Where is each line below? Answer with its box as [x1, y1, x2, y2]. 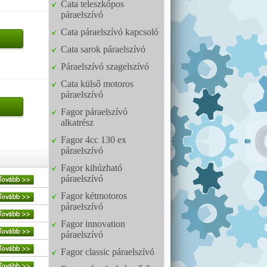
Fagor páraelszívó [61, 107, 128, 117]
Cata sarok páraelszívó [61, 44, 145, 54]
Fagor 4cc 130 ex [61, 135, 126, 145]
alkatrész [61, 117, 94, 128]
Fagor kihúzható [61, 163, 122, 173]
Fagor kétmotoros [61, 191, 127, 201]
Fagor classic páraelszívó [61, 247, 154, 257]
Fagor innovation [61, 219, 125, 229]
